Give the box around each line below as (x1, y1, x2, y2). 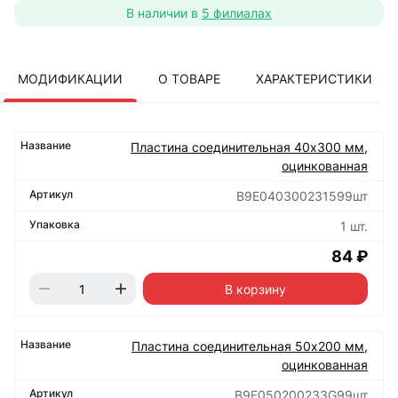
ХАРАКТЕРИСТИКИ (256, 71, 372, 87)
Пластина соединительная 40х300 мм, (131, 139, 368, 155)
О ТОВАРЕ (158, 71, 220, 87)
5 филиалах (202, 4, 272, 20)
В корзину (225, 281, 286, 297)
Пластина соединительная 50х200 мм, (131, 338, 368, 354)
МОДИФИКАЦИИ (18, 71, 123, 87)
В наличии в (126, 4, 198, 20)
